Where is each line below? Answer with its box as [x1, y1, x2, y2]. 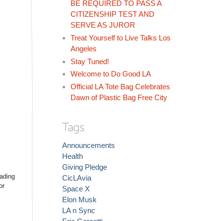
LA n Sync [62, 206, 95, 215]
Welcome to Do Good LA [71, 70, 151, 78]
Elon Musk [62, 195, 97, 204]
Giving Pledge [62, 163, 107, 172]
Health [62, 152, 83, 161]
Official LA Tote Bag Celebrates [71, 82, 170, 91]
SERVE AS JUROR [71, 21, 135, 29]
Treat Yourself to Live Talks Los [71, 33, 171, 42]
